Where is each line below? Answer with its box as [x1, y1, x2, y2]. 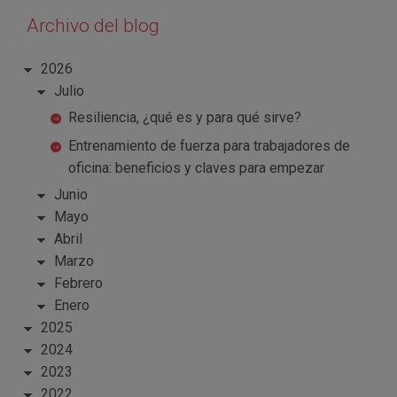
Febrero [54, 275, 104, 292]
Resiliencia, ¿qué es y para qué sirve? [68, 109, 301, 127]
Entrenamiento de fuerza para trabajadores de [68, 137, 350, 155]
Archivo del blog [27, 15, 160, 37]
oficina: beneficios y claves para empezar [68, 160, 324, 177]
